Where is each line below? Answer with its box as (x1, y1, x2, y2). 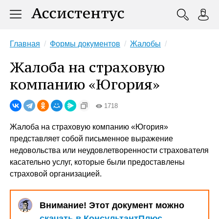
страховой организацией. (10, 170, 102, 178)
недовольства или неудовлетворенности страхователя (10, 146, 209, 154)
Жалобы (130, 40, 161, 48)
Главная (10, 40, 40, 48)
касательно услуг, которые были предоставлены (10, 158, 185, 166)
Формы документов (50, 40, 120, 48)
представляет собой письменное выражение (10, 134, 173, 143)
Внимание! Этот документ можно (40, 200, 184, 210)
